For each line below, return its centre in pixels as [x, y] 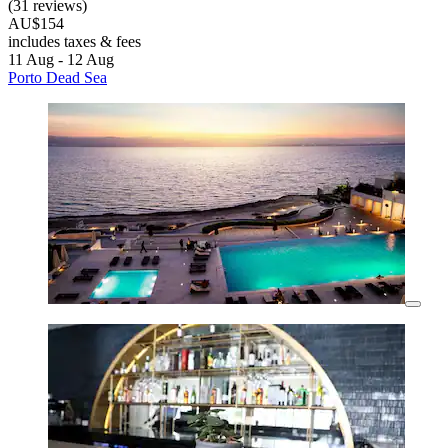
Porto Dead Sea [57, 78]
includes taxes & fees [74, 42]
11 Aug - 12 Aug [61, 60]
